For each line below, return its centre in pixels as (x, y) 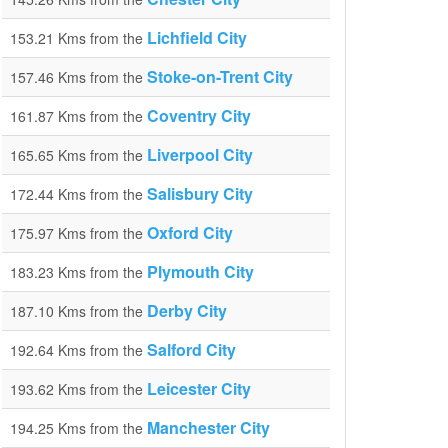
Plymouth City (200, 271)
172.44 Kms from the (78, 194)
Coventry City (199, 115)
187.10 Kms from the (78, 311)
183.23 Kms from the (78, 272)
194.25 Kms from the (78, 428)
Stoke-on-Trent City (220, 76)
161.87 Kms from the (78, 116)
